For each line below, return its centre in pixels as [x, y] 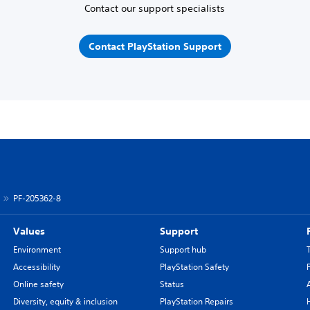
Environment [37, 249]
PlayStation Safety [194, 267]
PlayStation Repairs [196, 301]
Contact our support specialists [155, 8]
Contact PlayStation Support [155, 46]
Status [172, 284]
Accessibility [36, 267]
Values [29, 231]
